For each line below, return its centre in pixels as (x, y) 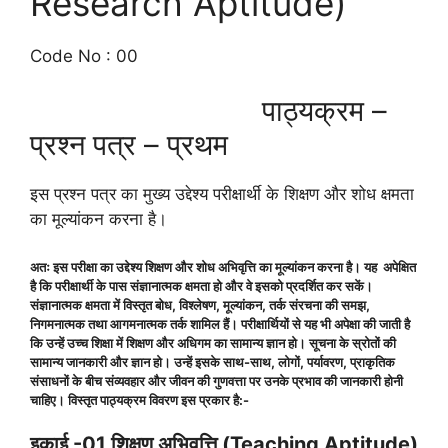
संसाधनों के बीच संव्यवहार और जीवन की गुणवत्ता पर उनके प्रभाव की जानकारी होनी (216, 380)
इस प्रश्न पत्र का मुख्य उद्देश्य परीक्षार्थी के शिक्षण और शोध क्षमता (222, 194)
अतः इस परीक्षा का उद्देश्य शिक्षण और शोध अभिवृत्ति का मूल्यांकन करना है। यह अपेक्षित (223, 266)
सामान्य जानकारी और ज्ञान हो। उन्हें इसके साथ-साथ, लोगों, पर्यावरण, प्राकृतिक (212, 361)
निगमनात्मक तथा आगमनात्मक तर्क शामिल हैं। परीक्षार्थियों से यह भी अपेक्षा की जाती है (220, 323)
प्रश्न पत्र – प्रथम (133, 145)
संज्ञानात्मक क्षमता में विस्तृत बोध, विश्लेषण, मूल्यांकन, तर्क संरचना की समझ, (200, 304)
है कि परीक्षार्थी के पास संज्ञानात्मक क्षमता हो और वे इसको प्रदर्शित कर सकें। (201, 285)
